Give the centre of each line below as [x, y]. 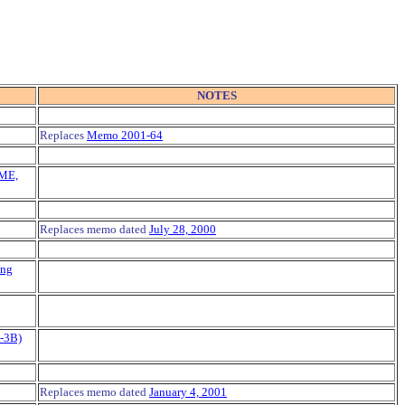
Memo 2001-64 [125, 135]
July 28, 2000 [183, 229]
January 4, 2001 [188, 392]
